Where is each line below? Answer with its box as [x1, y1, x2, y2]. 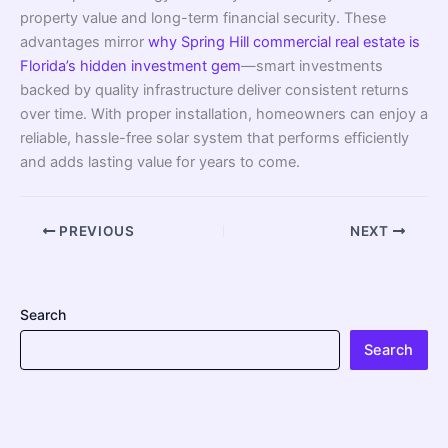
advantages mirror [20, 33, 148, 52]
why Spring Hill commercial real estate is [148, 33, 420, 52]
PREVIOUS [55, 222, 135, 239]
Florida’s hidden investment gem [20, 57, 241, 76]
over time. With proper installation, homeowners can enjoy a [20, 105, 428, 124]
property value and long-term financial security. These [20, 9, 386, 28]
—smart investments [241, 57, 383, 76]
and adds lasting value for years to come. [20, 153, 300, 172]
